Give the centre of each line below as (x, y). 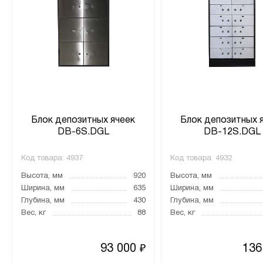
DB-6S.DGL (83, 132)
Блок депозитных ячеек (83, 120)
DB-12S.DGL (232, 132)
